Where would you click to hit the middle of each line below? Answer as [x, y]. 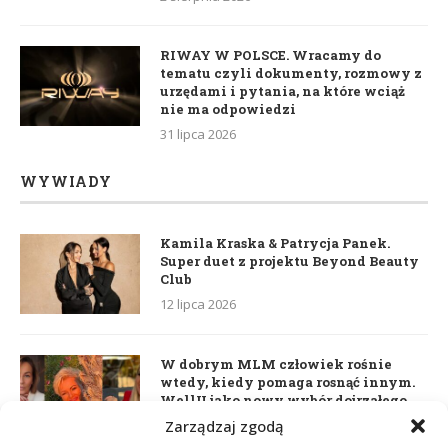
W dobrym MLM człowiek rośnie [276, 363]
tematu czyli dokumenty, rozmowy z [291, 72]
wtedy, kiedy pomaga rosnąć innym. [287, 381]
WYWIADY [66, 181]
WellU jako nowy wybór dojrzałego [283, 399]
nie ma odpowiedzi [228, 108]
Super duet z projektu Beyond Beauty [289, 260]
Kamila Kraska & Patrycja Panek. [275, 242]
